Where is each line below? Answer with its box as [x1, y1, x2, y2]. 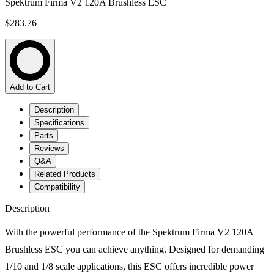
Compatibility [34, 182, 80, 192]
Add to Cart [10, 83, 50, 92]
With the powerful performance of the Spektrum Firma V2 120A [5, 227, 253, 238]
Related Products [34, 169, 95, 179]
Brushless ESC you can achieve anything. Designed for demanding [5, 244, 264, 255]
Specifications [34, 118, 84, 128]
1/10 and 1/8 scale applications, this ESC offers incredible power [5, 261, 254, 272]
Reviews [34, 144, 64, 154]
